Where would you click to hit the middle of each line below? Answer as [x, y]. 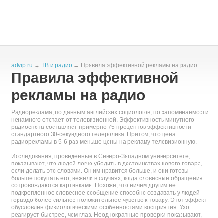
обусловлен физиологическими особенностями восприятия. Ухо [100, 207]
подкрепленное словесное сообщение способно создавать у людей [105, 193]
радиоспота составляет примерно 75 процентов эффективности [101, 127]
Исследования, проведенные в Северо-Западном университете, [101, 156]
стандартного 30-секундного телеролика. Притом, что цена [93, 134]
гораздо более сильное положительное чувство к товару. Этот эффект [109, 200]
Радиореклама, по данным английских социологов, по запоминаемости [110, 112]
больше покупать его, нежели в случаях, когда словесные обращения [107, 178]
